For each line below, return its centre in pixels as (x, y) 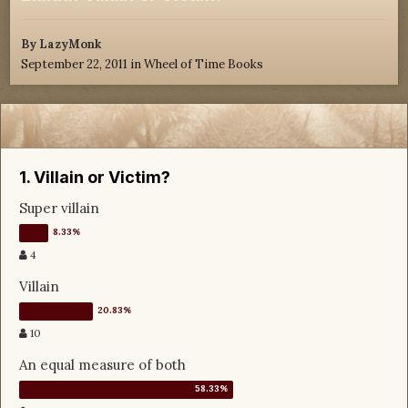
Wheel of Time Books (204, 65)
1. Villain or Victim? (95, 178)
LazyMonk (70, 45)
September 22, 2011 (74, 65)
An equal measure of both (102, 365)
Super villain (59, 209)
